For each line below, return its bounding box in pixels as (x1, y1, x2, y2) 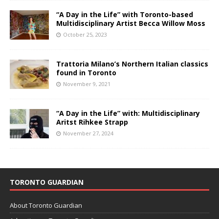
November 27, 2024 (63, 129, 113, 137)
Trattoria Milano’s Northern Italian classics (56, 59, 208, 68)
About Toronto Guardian (10, 200, 82, 210)
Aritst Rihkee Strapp (56, 117, 128, 127)
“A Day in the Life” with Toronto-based (56, 9, 193, 19)
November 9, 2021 (63, 80, 110, 88)
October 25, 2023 (63, 30, 107, 38)
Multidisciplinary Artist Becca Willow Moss (56, 18, 205, 28)
